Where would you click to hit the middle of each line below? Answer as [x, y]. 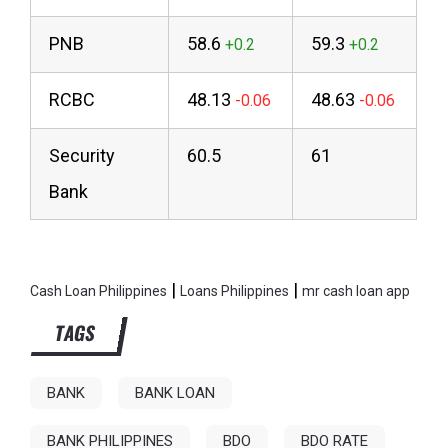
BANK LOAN [175, 393]
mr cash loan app [356, 291]
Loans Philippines [235, 291]
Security [82, 156]
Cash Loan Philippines [99, 291]
